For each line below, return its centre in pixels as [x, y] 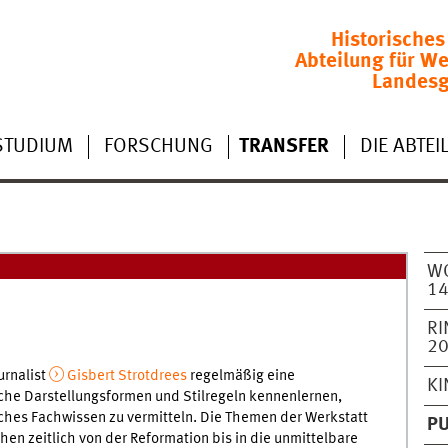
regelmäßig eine [240, 376]
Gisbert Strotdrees [126, 376]
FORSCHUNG [158, 146]
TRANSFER [283, 146]
